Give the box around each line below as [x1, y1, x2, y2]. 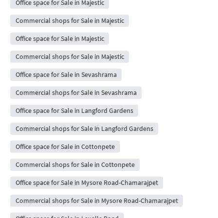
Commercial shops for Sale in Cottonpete [15, 160, 135, 169]
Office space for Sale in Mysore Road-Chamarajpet [15, 178, 158, 187]
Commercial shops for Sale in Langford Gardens [15, 124, 153, 133]
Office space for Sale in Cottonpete [15, 142, 115, 151]
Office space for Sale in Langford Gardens [15, 106, 133, 115]
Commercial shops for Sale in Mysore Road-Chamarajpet [15, 196, 178, 205]
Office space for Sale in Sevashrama [15, 70, 117, 79]
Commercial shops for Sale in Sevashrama [15, 88, 137, 97]
